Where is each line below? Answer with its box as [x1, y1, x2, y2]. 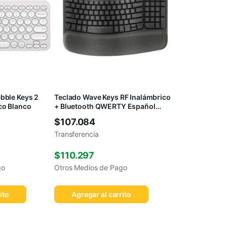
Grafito [54, 110, 79, 120]
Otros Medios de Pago [54, 163, 127, 172]
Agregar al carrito [71, 190, 131, 199]
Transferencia [54, 129, 99, 138]
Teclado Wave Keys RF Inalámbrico [54, 92, 171, 101]
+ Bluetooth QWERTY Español [54, 101, 156, 110]
